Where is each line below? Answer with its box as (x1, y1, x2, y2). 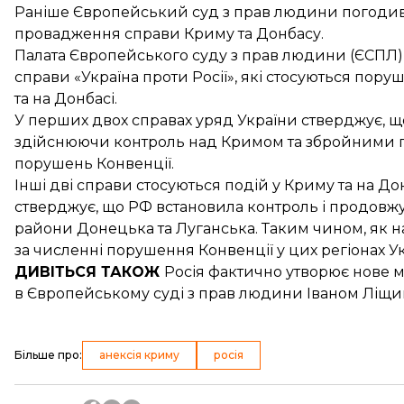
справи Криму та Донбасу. (121, 25, 324, 42)
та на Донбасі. (14, 90, 117, 107)
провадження (14, 25, 121, 42)
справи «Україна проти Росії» (14, 69, 234, 86)
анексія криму (99, 348, 179, 362)
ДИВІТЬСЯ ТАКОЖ (14, 263, 164, 280)
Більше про (14, 348, 79, 362)
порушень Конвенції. (14, 155, 174, 172)
